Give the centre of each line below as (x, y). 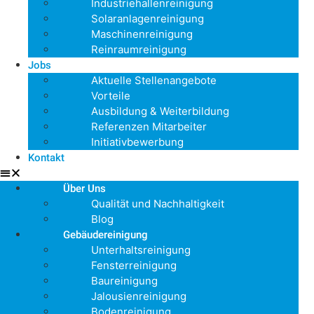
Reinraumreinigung (139, 49)
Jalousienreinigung (139, 296)
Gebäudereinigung (105, 234)
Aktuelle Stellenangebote (154, 80)
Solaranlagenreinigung (148, 18)
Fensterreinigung (134, 265)
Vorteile (111, 95)
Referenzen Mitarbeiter (149, 126)
